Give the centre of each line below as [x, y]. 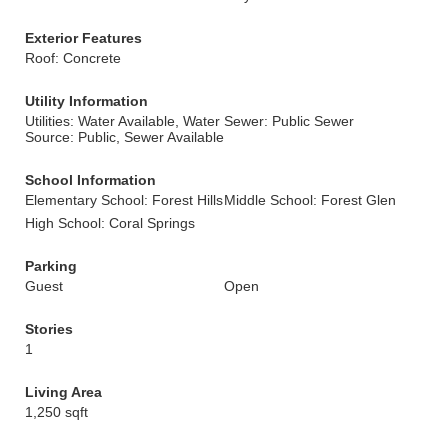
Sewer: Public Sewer [289, 121]
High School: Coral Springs [110, 223]
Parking [51, 266]
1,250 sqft [56, 412]
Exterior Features [83, 38]
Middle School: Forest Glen [310, 200]
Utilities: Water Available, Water [122, 121]
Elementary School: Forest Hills [124, 200]
